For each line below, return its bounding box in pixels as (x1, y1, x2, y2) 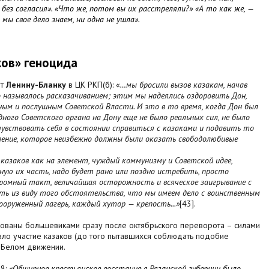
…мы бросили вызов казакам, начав (120, 79, 247, 91)
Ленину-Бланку (6, 79, 66, 91)
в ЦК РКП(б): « (66, 79, 120, 91)
